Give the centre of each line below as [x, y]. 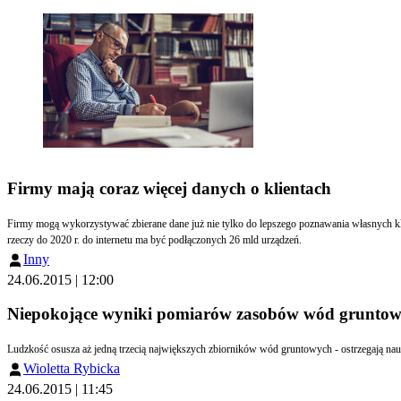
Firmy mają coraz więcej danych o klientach [169, 189]
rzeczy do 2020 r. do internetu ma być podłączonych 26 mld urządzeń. [169, 239]
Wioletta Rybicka [72, 368]
